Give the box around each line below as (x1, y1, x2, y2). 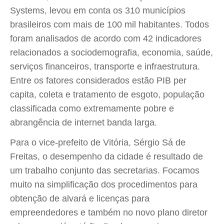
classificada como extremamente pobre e (10, 103, 174, 113)
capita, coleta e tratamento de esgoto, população (10, 89, 204, 99)
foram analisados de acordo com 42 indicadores (10, 33, 201, 43)
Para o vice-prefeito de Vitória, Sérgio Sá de (10, 137, 185, 147)
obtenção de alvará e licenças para (10, 193, 149, 203)
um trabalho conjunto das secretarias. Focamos (10, 165, 199, 175)
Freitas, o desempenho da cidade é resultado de (10, 151, 203, 161)
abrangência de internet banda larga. (10, 117, 157, 127)
